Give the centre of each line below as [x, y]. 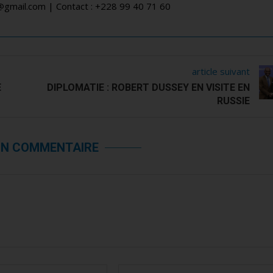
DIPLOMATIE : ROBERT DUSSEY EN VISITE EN [149, 87]
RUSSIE [234, 101]
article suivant [221, 71]
